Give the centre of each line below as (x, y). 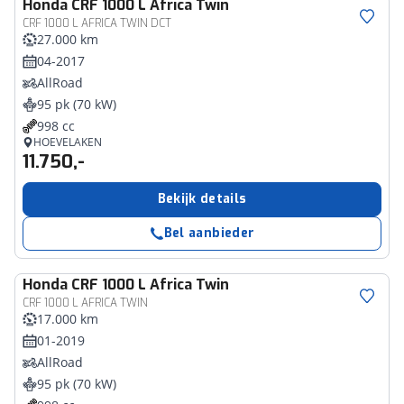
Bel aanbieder (209, 233)
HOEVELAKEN (68, 142)
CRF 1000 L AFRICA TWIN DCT (97, 23)
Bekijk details (202, 199)
